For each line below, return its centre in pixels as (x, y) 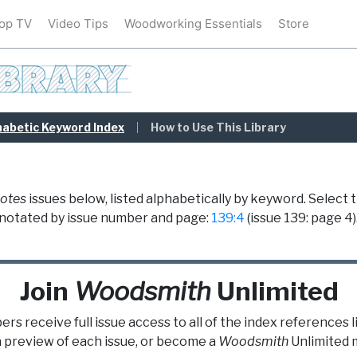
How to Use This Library (218, 127)
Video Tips (78, 24)
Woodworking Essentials (193, 24)
